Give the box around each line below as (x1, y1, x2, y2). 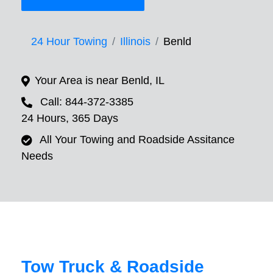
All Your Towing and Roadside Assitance (40, 133, 235, 146)
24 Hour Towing (31, 35, 107, 48)
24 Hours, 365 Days (21, 112, 118, 125)
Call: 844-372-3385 (40, 96, 133, 108)
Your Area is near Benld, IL (35, 74, 165, 87)
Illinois (120, 35, 151, 48)
